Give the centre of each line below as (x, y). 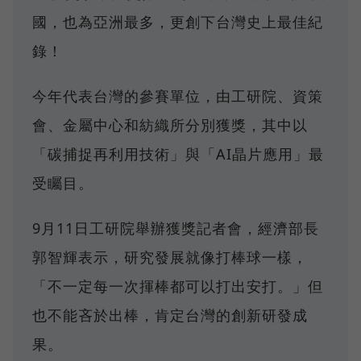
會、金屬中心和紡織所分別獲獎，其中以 (170, 125)
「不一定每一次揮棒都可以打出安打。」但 (178, 286)
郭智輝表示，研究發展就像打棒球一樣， (170, 257)
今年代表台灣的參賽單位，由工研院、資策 (178, 96)
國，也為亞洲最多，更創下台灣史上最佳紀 (178, 22)
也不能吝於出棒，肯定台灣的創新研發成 (170, 315)
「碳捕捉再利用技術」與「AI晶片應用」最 (178, 154)
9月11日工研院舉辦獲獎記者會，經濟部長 (176, 228)
